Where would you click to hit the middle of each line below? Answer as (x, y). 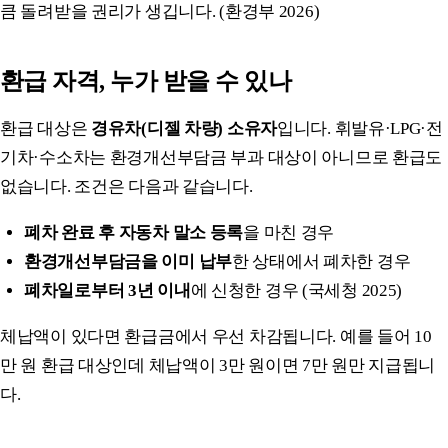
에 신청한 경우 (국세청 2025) (296, 290)
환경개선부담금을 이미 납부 (128, 261)
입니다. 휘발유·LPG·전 (359, 128)
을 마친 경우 (289, 232)
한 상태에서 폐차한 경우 (321, 261)
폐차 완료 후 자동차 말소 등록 (134, 232)
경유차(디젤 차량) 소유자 (183, 128)
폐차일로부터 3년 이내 (107, 290)
